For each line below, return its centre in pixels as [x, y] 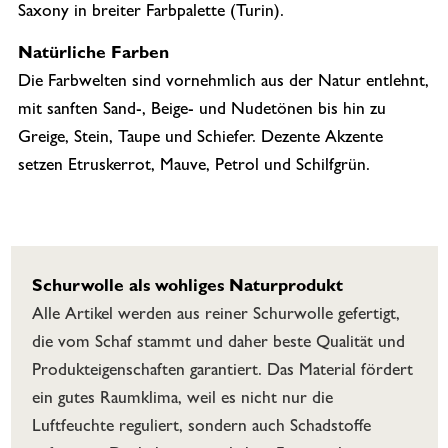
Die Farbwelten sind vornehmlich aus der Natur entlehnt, [223, 83]
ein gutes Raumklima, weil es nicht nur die [182, 399]
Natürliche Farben [93, 55]
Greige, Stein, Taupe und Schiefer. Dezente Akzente [200, 139]
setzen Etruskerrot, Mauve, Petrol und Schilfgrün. [193, 167]
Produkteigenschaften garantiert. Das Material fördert [222, 371]
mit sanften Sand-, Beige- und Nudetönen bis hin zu [201, 111]
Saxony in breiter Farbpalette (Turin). [150, 13]
